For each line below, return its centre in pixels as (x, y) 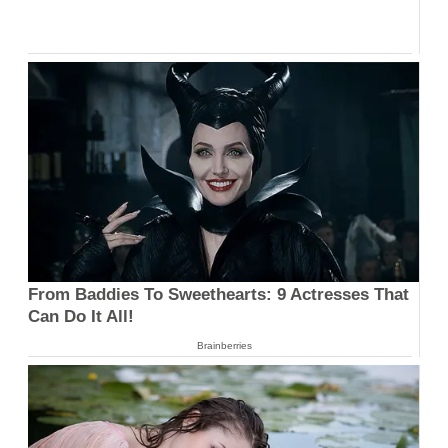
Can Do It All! (81, 317)
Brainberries (224, 346)
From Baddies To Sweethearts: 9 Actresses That (218, 295)
